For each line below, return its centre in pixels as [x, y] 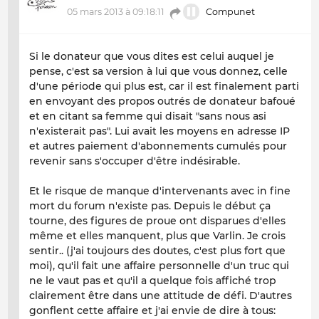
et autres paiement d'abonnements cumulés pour [158, 146]
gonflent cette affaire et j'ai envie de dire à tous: [152, 310]
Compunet [230, 12]
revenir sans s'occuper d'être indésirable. [135, 161]
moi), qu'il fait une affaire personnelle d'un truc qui [159, 265]
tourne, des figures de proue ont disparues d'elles [157, 220]
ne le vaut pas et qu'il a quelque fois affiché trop [153, 280]
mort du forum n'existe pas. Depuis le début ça [150, 205]
